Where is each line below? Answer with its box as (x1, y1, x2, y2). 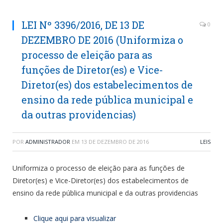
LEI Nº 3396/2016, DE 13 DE (21, 18, 144, 31)
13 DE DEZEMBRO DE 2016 (81, 137, 149, 145)
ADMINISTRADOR (25, 137, 70, 145)
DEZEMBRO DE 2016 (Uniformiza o (21, 33, 183, 46)
